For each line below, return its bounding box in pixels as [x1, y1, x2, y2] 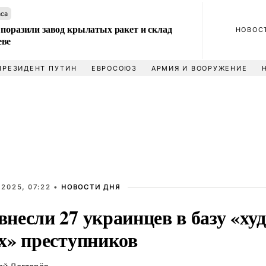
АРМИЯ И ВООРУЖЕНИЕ [151, 64, 248, 72]
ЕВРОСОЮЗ [91, 64, 137, 72]
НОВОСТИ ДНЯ [61, 183, 121, 191]
